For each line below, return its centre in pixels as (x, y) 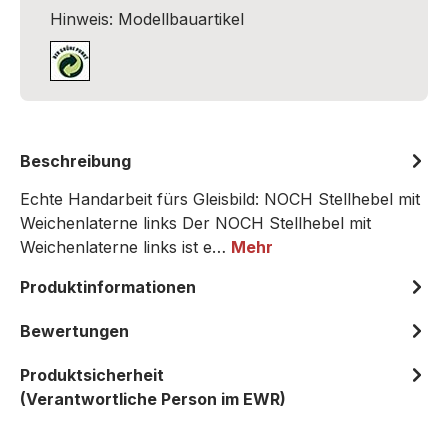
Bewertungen (74, 331)
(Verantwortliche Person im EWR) (153, 399)
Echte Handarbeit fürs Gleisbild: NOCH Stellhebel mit (220, 199)
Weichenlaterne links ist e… (125, 247)
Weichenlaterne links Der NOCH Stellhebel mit (195, 223)
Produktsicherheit (92, 375)
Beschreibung (75, 161)
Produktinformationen (108, 287)
